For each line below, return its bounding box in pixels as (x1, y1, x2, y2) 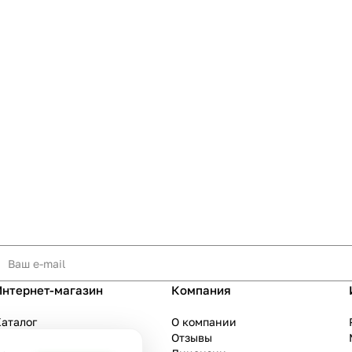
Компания (171, 283, 231, 297)
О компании (171, 315, 236, 328)
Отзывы (171, 331, 212, 344)
